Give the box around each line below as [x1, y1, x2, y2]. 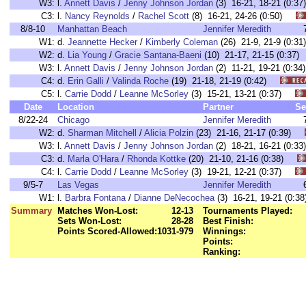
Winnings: [203, 226, 246, 236]
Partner [203, 102, 234, 112]
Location [57, 102, 94, 112]
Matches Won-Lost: [57, 206, 138, 216]
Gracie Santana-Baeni [115, 50, 201, 60]
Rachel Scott [138, 11, 189, 21]
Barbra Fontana [65, 193, 126, 203]
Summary [11, 206, 52, 216]
